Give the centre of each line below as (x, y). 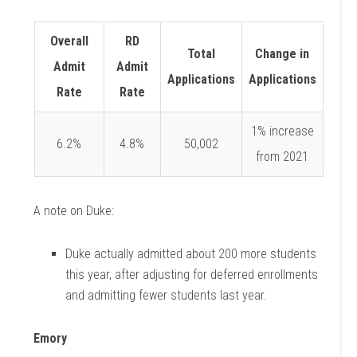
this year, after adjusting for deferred (162, 275)
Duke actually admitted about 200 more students (191, 254)
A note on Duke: (74, 211)
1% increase (282, 131)
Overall (69, 41)
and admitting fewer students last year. (167, 295)
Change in (282, 54)
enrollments (288, 275)
